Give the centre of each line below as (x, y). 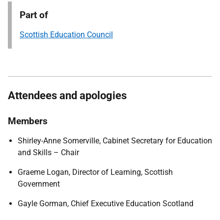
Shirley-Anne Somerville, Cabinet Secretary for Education (115, 141)
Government (39, 184)
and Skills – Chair (48, 152)
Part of (34, 15)
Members (28, 121)
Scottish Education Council (66, 35)
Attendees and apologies (67, 96)
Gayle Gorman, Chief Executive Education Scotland (106, 204)
